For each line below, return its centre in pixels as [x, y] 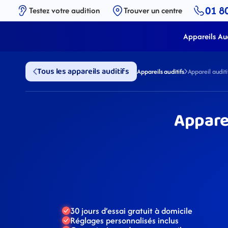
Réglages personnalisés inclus [124, 220]
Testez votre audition [64, 10]
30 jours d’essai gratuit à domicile [131, 210]
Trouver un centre [153, 10]
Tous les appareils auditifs [83, 72]
